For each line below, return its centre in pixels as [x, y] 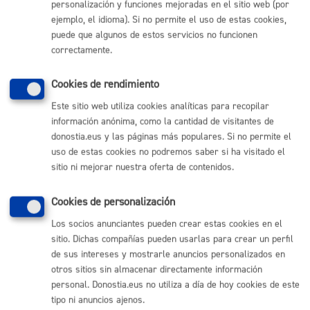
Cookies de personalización [113, 202]
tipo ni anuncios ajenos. [98, 300]
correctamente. [82, 50]
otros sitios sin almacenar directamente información [157, 270]
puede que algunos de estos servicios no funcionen [154, 35]
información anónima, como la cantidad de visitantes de [163, 122]
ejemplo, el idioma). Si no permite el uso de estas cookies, [169, 20]
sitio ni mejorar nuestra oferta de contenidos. [143, 168]
